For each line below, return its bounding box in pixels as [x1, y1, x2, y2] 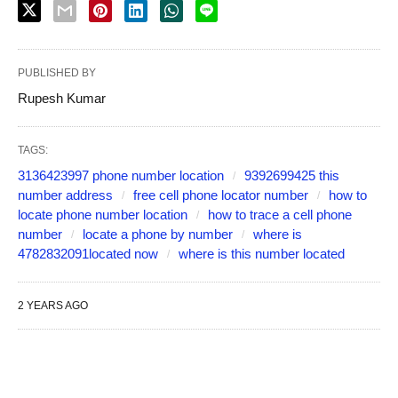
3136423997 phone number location [18, 168, 224, 184]
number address [18, 187, 113, 203]
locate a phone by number [83, 227, 233, 243]
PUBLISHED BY [18, 67, 96, 80]
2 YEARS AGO [18, 299, 88, 313]
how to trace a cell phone [208, 207, 352, 223]
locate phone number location [18, 207, 187, 223]
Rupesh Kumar [18, 91, 106, 107]
